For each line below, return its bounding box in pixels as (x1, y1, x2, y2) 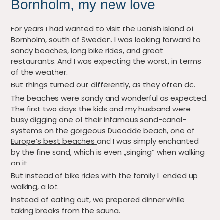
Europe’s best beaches (11, 136, 97, 146)
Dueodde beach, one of (106, 125, 195, 136)
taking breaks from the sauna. (11, 205, 121, 216)
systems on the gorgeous (11, 125, 106, 136)
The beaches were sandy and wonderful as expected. (11, 92, 208, 103)
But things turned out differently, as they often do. (11, 80, 196, 90)
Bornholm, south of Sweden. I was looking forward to (11, 34, 201, 45)
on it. (11, 157, 33, 168)
